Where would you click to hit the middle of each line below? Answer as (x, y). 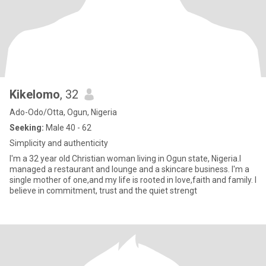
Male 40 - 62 (68, 128)
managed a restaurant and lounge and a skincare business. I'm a (129, 169)
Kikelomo (35, 94)
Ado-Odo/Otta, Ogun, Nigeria (63, 112)
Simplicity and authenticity (59, 143)
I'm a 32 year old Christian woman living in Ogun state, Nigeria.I (125, 159)
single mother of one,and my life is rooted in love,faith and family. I (133, 180)
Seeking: (27, 128)
